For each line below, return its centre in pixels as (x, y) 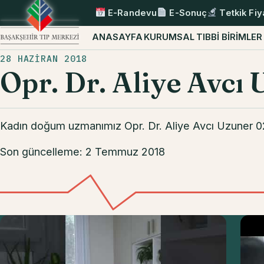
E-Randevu (131, 13)
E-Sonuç (187, 13)
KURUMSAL (169, 37)
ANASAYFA (117, 37)
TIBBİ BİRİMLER (230, 37)
